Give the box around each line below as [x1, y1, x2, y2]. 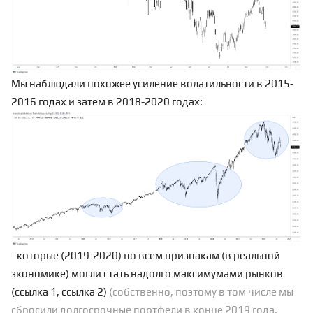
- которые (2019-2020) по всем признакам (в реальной [11, 249, 280, 261]
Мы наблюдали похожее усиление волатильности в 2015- [11, 78, 293, 90]
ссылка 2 [61, 285, 103, 298]
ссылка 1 [15, 285, 57, 298]
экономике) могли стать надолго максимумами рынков [11, 267, 283, 279]
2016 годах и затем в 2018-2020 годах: [11, 96, 203, 108]
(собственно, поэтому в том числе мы [109, 285, 293, 298]
